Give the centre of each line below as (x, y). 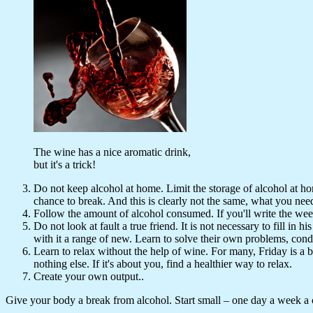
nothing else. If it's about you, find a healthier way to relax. (163, 264)
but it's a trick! (65, 165)
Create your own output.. (89, 277)
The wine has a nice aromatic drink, (112, 152)
